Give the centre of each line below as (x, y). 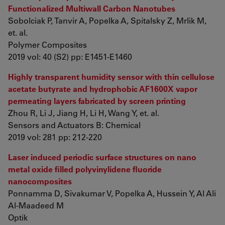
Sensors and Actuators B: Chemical (74, 125)
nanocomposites (40, 181)
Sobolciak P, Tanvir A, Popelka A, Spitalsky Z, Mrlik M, (107, 20)
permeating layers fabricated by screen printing (97, 101)
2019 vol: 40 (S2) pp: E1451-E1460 (70, 57)
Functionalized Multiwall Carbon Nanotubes (92, 8)
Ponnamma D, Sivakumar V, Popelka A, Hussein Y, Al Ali (112, 193)
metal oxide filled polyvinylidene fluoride (85, 169)
